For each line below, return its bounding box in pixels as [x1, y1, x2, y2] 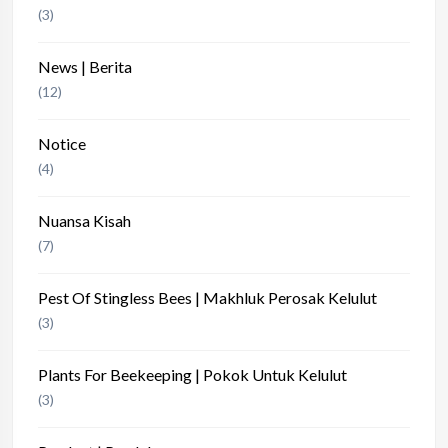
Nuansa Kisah [38, 211, 131, 230]
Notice [38, 134, 86, 153]
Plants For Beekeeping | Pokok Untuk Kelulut [38, 365, 347, 384]
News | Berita [38, 57, 132, 76]
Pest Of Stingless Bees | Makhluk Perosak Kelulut [38, 288, 377, 307]
